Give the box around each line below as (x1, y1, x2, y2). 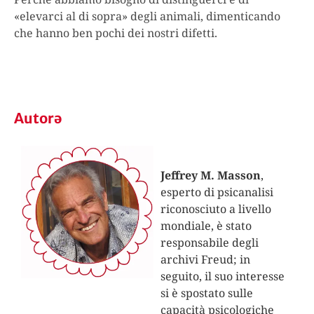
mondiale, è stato (160, 218, 252, 234)
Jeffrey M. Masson (160, 168, 261, 184)
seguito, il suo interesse (160, 268, 285, 285)
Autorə (14, 109, 62, 127)
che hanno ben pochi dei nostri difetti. (14, 25, 217, 41)
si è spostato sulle (160, 285, 253, 301)
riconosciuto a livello (160, 201, 271, 217)
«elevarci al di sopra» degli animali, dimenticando (14, 8, 280, 25)
